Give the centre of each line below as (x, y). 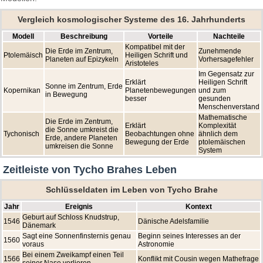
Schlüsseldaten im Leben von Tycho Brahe (131, 190)
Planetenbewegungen (161, 91)
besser (136, 99)
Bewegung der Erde (157, 142)
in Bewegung (66, 95)
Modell (23, 37)
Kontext (199, 207)
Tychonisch (21, 134)
